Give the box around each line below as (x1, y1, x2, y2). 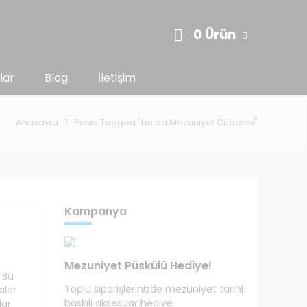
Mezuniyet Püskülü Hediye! (64, 258, 212, 273)
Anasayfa (16, 116, 58, 129)
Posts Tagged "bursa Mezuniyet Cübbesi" (74, 116, 258, 129)
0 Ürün (193, 25, 238, 44)
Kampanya (64, 204, 127, 219)
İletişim (97, 70, 136, 86)
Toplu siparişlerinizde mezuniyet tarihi (64, 282, 243, 296)
